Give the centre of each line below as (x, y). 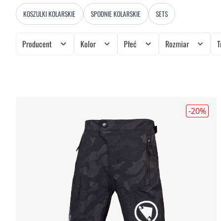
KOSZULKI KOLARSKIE (50, 14)
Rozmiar (178, 44)
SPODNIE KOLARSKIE (116, 14)
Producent (38, 44)
